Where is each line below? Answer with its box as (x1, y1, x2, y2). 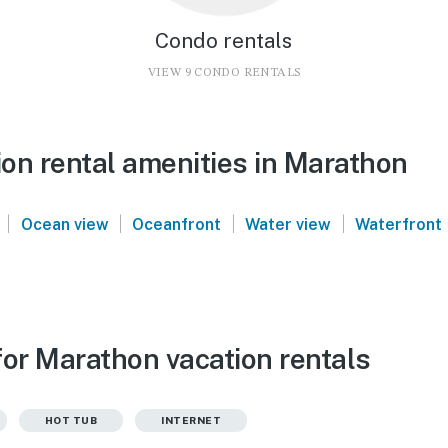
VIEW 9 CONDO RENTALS (147, 66, 301, 79)
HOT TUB (44, 413, 97, 426)
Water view (245, 214, 332, 234)
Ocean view (20, 214, 109, 234)
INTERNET (161, 413, 221, 426)
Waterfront (354, 214, 442, 234)
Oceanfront (132, 214, 222, 234)
